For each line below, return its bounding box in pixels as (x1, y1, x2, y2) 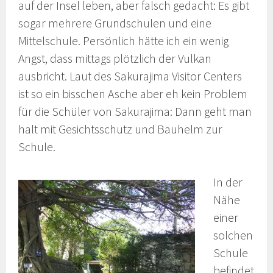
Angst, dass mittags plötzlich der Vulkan (18, 51, 212, 66)
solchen (213, 228, 253, 243)
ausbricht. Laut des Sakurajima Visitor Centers (18, 68, 243, 83)
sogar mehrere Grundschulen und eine (18, 15, 212, 30)
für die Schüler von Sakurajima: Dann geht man (18, 104, 252, 119)
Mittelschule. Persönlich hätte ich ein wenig (18, 33, 229, 48)
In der (213, 175, 243, 190)
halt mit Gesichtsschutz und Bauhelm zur (18, 121, 223, 136)
